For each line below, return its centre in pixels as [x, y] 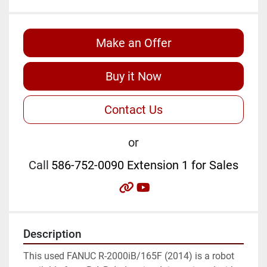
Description [52, 234]
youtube [171, 187]
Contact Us [133, 109]
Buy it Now [133, 76]
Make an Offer [133, 43]
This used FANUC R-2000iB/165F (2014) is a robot [129, 256]
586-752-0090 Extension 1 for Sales [145, 165]
